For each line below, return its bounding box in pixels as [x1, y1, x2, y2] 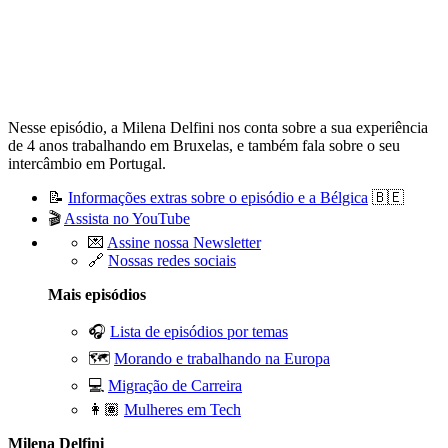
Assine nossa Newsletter [107, 234, 261, 252]
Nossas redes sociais [108, 252, 236, 270]
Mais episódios [48, 286, 146, 304]
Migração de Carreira [108, 377, 242, 395]
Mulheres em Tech [124, 401, 241, 419]
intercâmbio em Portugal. [8, 155, 166, 173]
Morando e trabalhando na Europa [114, 350, 330, 368]
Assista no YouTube [64, 210, 190, 228]
